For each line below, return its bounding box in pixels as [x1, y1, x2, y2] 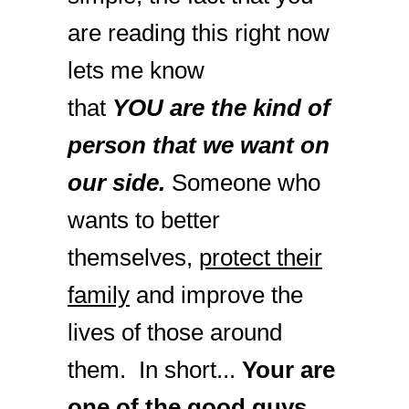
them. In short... [68, 356, 242, 383]
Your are [242, 356, 335, 383]
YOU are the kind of [106, 94, 330, 121]
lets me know [68, 57, 204, 84]
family [68, 281, 130, 309]
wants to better [68, 206, 220, 234]
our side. [68, 169, 172, 196]
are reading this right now [68, 19, 330, 47]
